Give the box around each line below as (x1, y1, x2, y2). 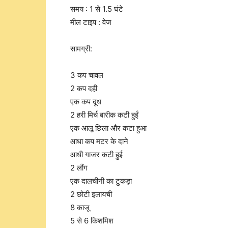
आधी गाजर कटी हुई (70, 150, 123, 159)
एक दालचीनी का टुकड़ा (70, 176, 132, 186)
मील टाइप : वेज (70, 17, 111, 27)
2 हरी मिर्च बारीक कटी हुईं (70, 110, 138, 120)
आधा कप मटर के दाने (70, 136, 128, 146)
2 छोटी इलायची (70, 189, 112, 199)
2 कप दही (70, 83, 97, 93)
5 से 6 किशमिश (70, 216, 113, 225)
